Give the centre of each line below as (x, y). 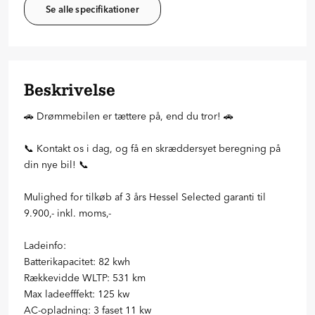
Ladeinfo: (45, 245)
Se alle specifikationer (92, 9)
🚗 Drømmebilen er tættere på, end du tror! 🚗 (129, 116)
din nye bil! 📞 (56, 164)
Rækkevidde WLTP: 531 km (85, 277)
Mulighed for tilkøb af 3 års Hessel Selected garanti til (145, 197)
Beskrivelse (70, 90)
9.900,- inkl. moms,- (67, 213)
